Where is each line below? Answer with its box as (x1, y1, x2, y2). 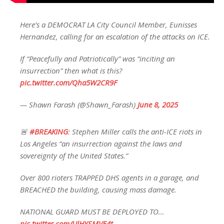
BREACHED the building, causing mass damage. (20, 184, 176, 194)
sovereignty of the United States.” (20, 150, 128, 160)
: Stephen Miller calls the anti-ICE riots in (68, 126, 202, 136)
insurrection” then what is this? (20, 65, 122, 75)
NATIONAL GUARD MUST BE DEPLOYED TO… (20, 206, 164, 216)
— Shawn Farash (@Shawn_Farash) (20, 99, 137, 109)
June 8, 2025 (137, 99, 178, 109)
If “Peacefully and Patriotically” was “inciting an (20, 53, 175, 63)
